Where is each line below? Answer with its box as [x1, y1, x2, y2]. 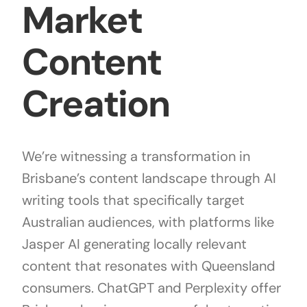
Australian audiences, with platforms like [21, 213, 274, 232]
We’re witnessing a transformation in [21, 147, 250, 166]
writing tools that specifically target [21, 191, 245, 210]
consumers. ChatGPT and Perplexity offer [21, 279, 281, 297]
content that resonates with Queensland [21, 257, 275, 275]
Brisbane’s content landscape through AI [21, 169, 276, 188]
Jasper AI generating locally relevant [21, 235, 247, 254]
